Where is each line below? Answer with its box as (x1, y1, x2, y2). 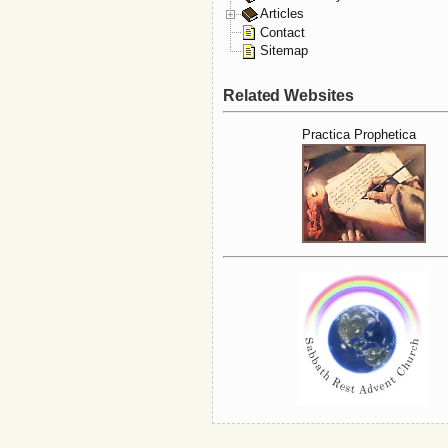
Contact (260, 24, 305, 40)
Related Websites (223, 86, 354, 104)
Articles (260, 5, 304, 21)
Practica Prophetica (302, 127, 416, 143)
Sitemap (260, 43, 308, 59)
